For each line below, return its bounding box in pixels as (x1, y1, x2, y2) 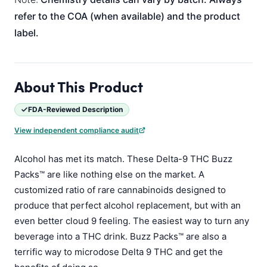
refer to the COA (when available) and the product (14, 10, 240, 22)
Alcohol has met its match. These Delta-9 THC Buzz (14, 153, 232, 164)
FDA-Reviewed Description (28, 105, 123, 114)
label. (14, 27, 39, 39)
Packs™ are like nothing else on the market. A (14, 169, 204, 180)
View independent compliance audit (14, 126, 139, 135)
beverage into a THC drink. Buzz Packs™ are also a (14, 231, 226, 242)
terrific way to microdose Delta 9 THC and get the (14, 246, 223, 257)
